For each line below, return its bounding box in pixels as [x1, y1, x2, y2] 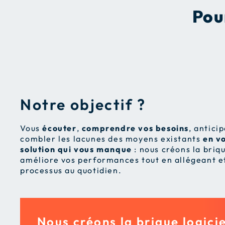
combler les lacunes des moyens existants [20, 134, 203, 144]
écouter [42, 123, 77, 134]
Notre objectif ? [20, 95, 146, 115]
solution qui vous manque [20, 144, 132, 155]
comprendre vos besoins [81, 123, 189, 134]
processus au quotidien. [20, 165, 122, 176]
